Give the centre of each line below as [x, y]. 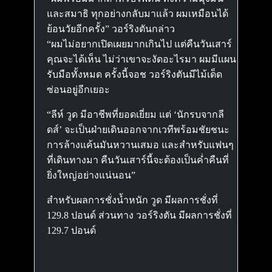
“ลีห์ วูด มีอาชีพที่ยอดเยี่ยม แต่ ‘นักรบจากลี [135, 114]
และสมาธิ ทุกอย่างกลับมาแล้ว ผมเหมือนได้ [138, 14]
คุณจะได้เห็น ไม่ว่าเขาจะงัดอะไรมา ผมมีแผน [141, 59]
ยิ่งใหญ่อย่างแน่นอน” [91, 175]
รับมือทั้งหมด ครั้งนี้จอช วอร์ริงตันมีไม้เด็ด [134, 74]
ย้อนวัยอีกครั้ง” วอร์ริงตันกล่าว [111, 29]
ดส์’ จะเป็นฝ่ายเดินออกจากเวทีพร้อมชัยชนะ [138, 130]
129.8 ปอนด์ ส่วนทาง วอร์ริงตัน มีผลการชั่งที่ [139, 215]
